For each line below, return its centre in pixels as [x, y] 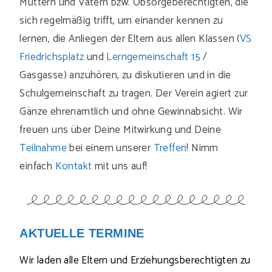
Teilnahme [43, 148]
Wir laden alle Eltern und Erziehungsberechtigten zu [135, 260]
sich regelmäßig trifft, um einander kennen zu [121, 21]
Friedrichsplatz [52, 57]
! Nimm [202, 148]
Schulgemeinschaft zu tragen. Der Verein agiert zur [134, 93]
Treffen [170, 148]
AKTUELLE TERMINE [82, 233]
